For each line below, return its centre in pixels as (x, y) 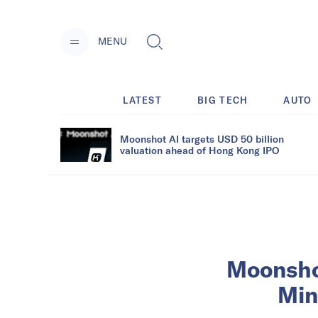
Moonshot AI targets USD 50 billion (202, 138)
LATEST (143, 100)
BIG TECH (223, 100)
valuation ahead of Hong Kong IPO (199, 150)
